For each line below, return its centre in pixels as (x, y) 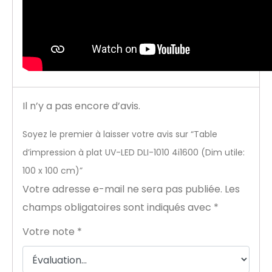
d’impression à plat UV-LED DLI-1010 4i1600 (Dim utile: (134, 153)
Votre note (50, 232)
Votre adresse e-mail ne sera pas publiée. (122, 189)
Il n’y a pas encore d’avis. (81, 106)
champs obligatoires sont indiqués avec (118, 208)
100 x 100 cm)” (53, 171)
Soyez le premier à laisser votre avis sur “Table (120, 134)
